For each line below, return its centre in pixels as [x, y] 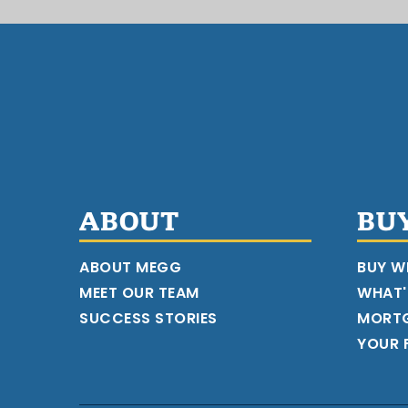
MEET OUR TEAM [139, 293]
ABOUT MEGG [130, 267]
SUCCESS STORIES [148, 318]
